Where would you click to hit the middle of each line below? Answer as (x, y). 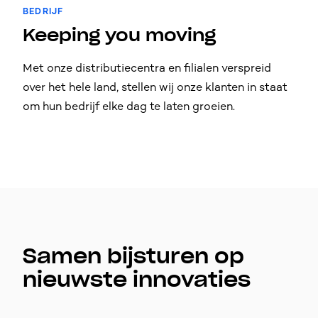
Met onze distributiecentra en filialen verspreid (147, 67)
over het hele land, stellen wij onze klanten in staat (155, 87)
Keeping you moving (119, 35)
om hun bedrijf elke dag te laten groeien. (129, 106)
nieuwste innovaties (137, 279)
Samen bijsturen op (133, 256)
